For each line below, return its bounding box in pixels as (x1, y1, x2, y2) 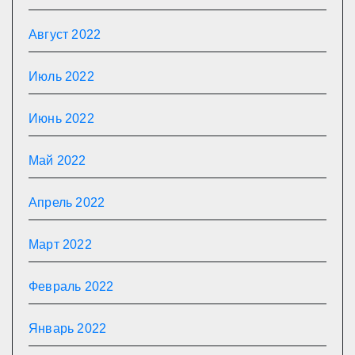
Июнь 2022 (29, 112, 94, 125)
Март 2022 (29, 238, 92, 251)
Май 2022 (29, 154, 86, 167)
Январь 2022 (29, 322, 107, 335)
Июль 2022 (29, 70, 94, 83)
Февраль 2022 (29, 280, 114, 293)
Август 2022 (29, 28, 101, 41)
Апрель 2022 (29, 196, 105, 209)
